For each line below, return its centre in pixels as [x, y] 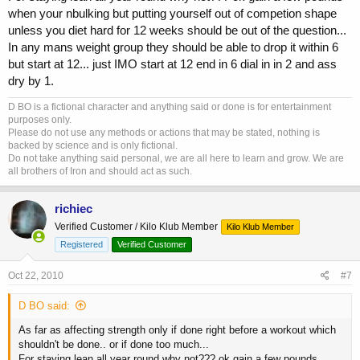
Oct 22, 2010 [36, 276]
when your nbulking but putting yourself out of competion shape [172, 14]
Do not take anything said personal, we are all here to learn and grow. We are [176, 159]
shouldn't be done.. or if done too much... [114, 345]
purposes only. [40, 120]
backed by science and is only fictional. [93, 146]
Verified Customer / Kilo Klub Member [136, 227]
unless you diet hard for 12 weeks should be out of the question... [177, 31]
